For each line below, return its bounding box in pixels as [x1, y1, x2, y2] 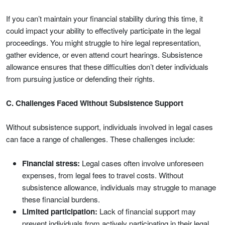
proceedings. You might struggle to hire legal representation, [6, 37, 201, 48]
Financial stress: [22, 158, 80, 169]
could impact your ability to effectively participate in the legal [6, 25, 200, 36]
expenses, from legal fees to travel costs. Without [22, 170, 183, 180]
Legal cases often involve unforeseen [80, 158, 203, 168]
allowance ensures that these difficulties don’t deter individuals [6, 61, 208, 72]
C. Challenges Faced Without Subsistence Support [6, 97, 183, 108]
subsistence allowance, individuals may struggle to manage [22, 182, 216, 192]
